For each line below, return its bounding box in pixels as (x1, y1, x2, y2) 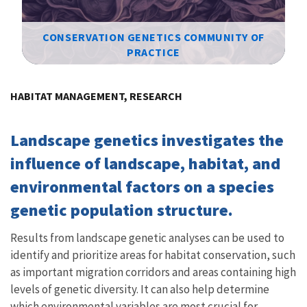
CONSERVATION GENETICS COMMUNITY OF (42, 30, 265, 44)
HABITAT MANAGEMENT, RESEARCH (10, 88, 182, 103)
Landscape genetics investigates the (10, 129, 284, 151)
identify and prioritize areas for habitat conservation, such (10, 247, 295, 262)
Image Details (29, 69, 84, 81)
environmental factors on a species (10, 175, 274, 197)
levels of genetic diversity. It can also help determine (10, 281, 269, 297)
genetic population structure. (10, 199, 240, 221)
